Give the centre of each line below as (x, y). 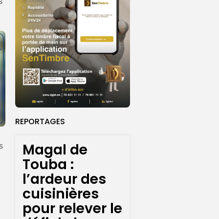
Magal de (55, 150)
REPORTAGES (40, 122)
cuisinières (61, 194)
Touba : (48, 165)
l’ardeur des (64, 179)
